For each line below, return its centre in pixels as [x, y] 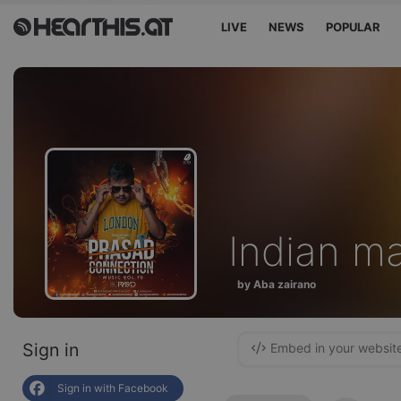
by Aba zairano [277, 284]
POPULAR [354, 27]
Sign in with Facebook [113, 388]
